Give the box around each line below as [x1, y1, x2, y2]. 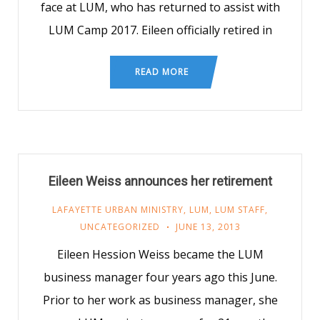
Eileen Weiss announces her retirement [48, 174, 272, 189]
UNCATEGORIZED [79, 221, 160, 233]
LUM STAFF [215, 204, 265, 216]
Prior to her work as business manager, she [42, 292, 278, 308]
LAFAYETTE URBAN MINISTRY [52, 204, 184, 216]
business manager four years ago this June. [43, 269, 277, 285]
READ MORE [135, 66, 189, 78]
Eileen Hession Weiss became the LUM [56, 246, 264, 262]
